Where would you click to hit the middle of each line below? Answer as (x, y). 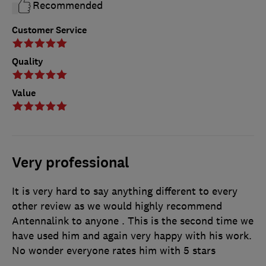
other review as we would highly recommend (117, 206)
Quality (28, 61)
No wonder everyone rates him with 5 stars (114, 250)
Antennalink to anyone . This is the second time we (133, 221)
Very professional (71, 162)
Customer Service (49, 30)
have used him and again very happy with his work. (132, 235)
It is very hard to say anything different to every (125, 191)
